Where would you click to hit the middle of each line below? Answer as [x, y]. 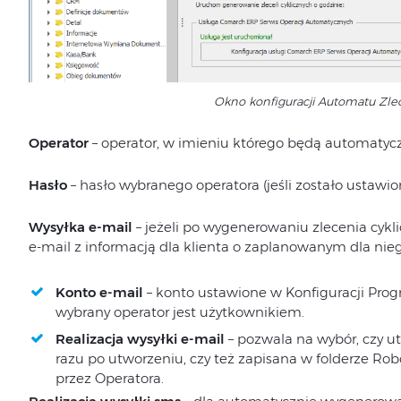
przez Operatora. [109, 379]
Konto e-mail [99, 293]
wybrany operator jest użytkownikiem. [179, 312]
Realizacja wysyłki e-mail [140, 339]
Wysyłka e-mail [82, 227]
